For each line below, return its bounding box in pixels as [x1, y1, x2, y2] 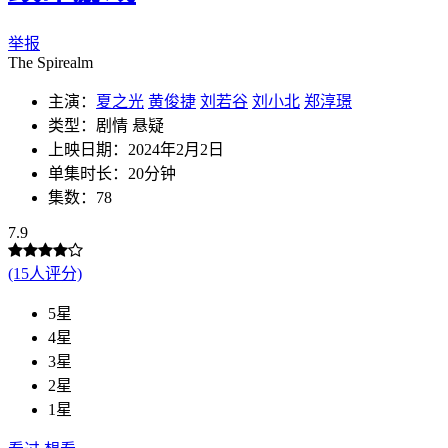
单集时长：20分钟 [48, 164, 176, 182]
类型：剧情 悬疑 [48, 116, 164, 134]
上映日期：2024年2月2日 [48, 140, 224, 158]
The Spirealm [8, 53, 93, 71]
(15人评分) [8, 264, 82, 282]
